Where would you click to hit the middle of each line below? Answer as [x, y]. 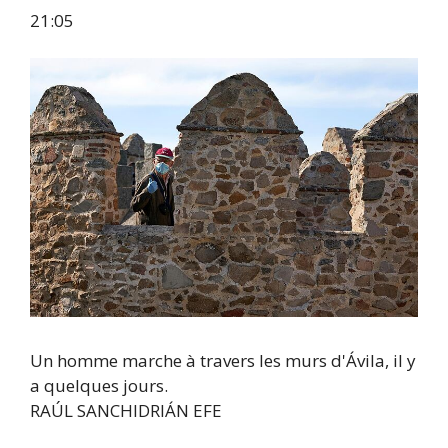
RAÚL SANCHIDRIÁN [111, 411]
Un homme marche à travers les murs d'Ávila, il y [223, 361]
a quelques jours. [99, 386]
